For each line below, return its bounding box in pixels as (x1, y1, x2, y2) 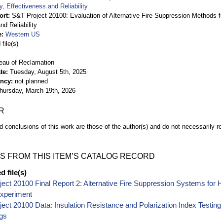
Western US (5, 30, 40, 38)
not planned (15, 77, 48, 85)
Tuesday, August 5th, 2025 (10, 68, 86, 75)
